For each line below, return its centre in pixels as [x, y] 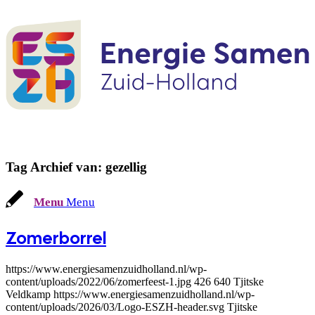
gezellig [126, 167]
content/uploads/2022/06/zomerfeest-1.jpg [98, 282]
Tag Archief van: [56, 167]
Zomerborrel [56, 238]
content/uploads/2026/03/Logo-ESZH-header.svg [115, 307]
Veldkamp [28, 295]
